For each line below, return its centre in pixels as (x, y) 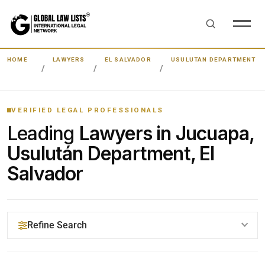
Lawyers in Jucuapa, (167, 133)
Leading (43, 133)
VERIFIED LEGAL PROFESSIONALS (88, 110)
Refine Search (57, 225)
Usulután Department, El (111, 153)
